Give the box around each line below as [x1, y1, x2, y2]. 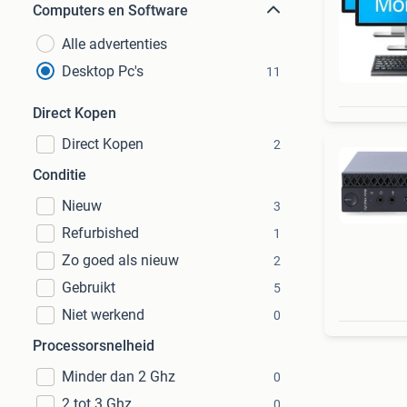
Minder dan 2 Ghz [62, 368, 175, 385]
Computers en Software [33, 2, 188, 19]
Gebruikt [62, 279, 115, 296]
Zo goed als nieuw [62, 252, 179, 269]
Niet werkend [62, 306, 144, 323]
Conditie [33, 166, 86, 184]
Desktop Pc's [62, 63, 144, 80]
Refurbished [62, 224, 139, 242]
